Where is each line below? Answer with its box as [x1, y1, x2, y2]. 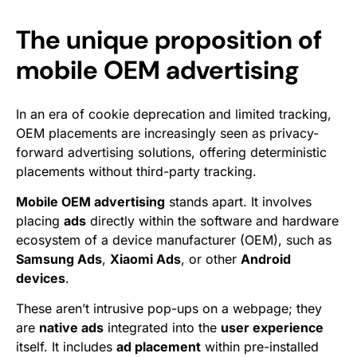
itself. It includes [16, 339, 116, 355]
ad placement [116, 339, 201, 355]
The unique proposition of [16, 23, 322, 57]
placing [16, 213, 64, 229]
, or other [181, 251, 241, 267]
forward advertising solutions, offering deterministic [16, 144, 327, 160]
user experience [221, 320, 324, 335]
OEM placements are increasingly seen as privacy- [16, 125, 319, 141]
